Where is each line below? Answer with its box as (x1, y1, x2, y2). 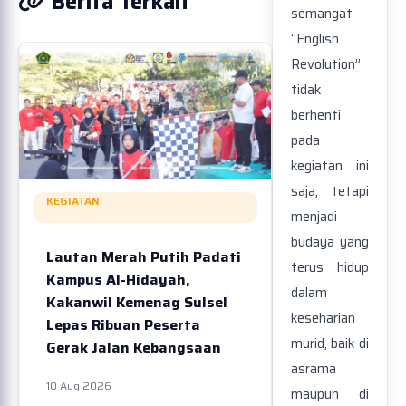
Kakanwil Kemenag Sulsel (46, 291, 227, 314)
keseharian (291, 307, 355, 330)
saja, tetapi (291, 180, 369, 203)
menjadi (291, 206, 337, 228)
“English (291, 28, 339, 51)
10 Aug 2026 (46, 377, 111, 394)
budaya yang (291, 231, 369, 254)
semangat (291, 3, 353, 25)
